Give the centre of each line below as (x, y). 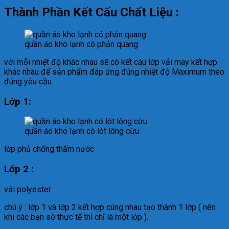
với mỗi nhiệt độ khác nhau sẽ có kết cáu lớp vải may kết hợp (111, 62)
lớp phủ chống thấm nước (49, 149)
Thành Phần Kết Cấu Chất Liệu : (91, 13)
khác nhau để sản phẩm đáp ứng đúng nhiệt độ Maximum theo (114, 72)
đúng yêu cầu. (29, 81)
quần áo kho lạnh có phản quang (81, 44)
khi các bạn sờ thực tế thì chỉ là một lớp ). (76, 217)
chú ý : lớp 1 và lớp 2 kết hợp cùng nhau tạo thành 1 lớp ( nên (110, 207)
